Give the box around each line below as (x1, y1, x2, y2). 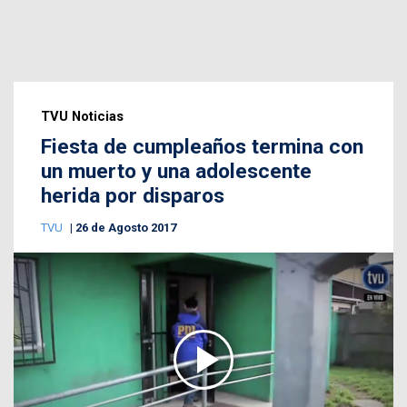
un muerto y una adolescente (41, 159, 312, 184)
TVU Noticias (41, 108, 124, 125)
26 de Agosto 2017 (75, 221, 176, 235)
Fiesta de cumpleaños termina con (41, 134, 363, 160)
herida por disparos (41, 184, 224, 209)
